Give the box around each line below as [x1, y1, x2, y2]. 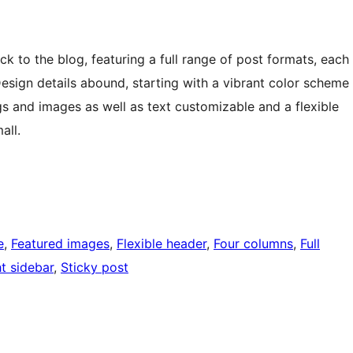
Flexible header [117, 236, 206, 252]
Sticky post [61, 259, 128, 276]
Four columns [214, 236, 293, 252]
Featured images [11, 236, 110, 252]
